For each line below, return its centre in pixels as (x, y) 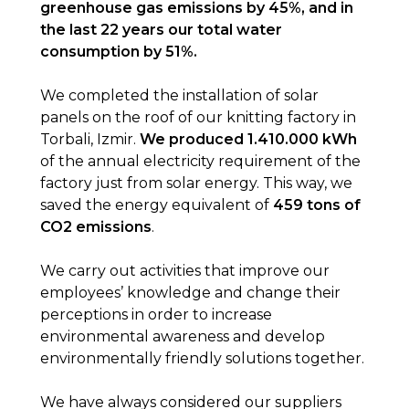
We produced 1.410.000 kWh (248, 140)
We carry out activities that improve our (184, 271)
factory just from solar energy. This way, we (196, 184)
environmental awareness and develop (182, 337)
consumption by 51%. (118, 52)
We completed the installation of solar (179, 96)
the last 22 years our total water (161, 30)
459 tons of (316, 205)
